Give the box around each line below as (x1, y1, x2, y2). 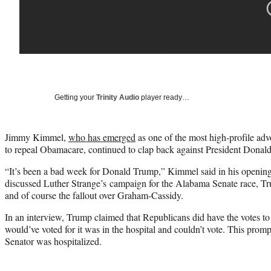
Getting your (54, 93, 96, 102)
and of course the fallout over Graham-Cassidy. (5, 188, 183, 201)
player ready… (139, 93, 189, 102)
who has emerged (68, 130, 135, 143)
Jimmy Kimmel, (5, 130, 68, 143)
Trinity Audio (96, 93, 139, 102)
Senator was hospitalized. (5, 234, 102, 247)
